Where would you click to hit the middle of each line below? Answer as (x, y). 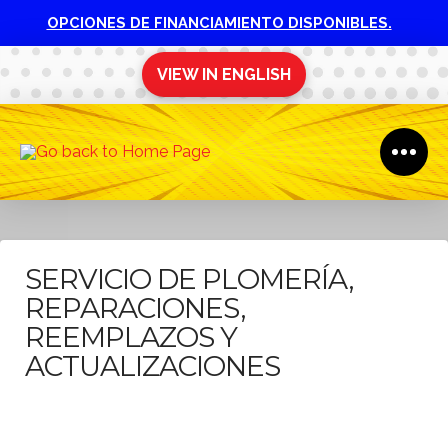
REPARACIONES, (135, 307)
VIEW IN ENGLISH (224, 74)
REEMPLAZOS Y (131, 336)
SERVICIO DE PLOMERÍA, (189, 278)
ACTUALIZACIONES (153, 365)
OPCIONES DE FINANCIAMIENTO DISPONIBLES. (219, 22)
